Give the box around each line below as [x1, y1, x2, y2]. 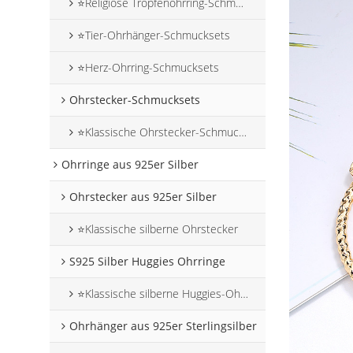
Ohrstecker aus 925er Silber [69, 189, 217, 205]
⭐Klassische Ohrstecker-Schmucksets [77, 124, 240, 140]
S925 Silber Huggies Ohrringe [69, 254, 226, 269]
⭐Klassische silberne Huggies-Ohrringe [77, 286, 241, 302]
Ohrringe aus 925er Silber [61, 157, 199, 173]
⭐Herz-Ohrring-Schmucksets [77, 60, 220, 76]
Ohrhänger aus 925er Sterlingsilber [69, 318, 258, 334]
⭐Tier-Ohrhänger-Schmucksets [77, 28, 231, 43]
